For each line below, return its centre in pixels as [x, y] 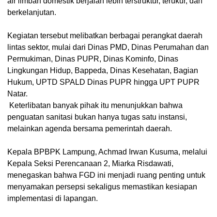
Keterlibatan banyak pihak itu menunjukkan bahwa [95, 105]
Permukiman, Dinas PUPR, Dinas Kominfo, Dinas [93, 59]
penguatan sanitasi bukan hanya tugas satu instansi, [97, 117]
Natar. [17, 93]
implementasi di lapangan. [53, 198]
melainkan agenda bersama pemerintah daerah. [90, 128]
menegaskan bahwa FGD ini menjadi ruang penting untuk [106, 175]
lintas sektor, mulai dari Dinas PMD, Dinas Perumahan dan [108, 47]
